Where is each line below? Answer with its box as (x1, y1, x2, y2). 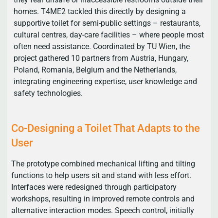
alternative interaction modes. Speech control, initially (11, 205, 195, 215)
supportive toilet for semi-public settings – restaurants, (13, 18, 200, 28)
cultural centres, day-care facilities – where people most (13, 30, 204, 39)
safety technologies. (13, 88, 83, 98)
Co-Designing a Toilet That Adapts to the (11, 122, 200, 134)
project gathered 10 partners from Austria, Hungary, (13, 53, 188, 63)
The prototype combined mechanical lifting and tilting (11, 159, 196, 168)
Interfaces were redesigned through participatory (11, 182, 177, 192)
